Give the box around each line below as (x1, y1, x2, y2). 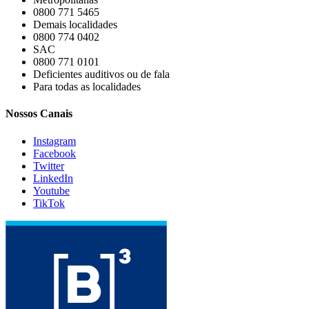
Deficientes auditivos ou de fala (33, 68, 170, 81)
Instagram (33, 134, 76, 147)
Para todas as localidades (33, 81, 141, 93)
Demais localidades (33, 19, 117, 31)
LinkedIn (33, 172, 73, 184)
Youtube (33, 184, 70, 197)
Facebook (33, 147, 76, 159)
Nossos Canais (6, 108, 72, 120)
